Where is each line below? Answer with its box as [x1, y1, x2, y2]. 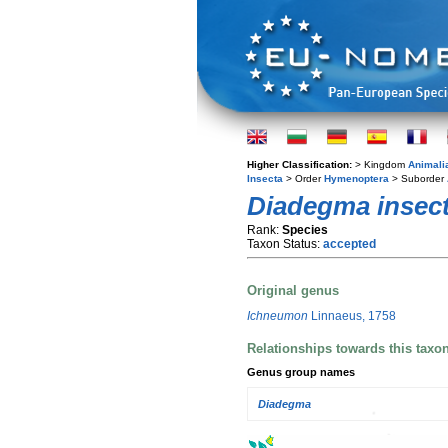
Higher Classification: [247, 159, 355, 170]
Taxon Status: [247, 237, 323, 251]
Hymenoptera [324, 173, 389, 184]
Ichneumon [247, 308, 308, 323]
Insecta [247, 173, 283, 184]
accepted [323, 237, 376, 251]
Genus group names [247, 366, 355, 379]
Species [282, 223, 328, 237]
